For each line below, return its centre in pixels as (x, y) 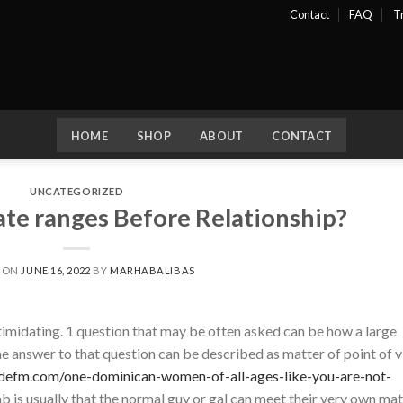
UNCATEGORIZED (77, 191)
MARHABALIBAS (152, 270)
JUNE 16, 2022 (56, 270)
